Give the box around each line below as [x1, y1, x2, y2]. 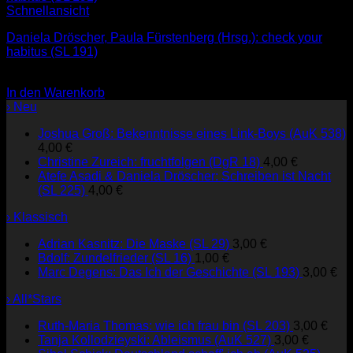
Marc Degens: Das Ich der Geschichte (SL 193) [38, 265, 299, 279]
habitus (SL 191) [6, 44, 98, 58]
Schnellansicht [6, 3, 89, 17]
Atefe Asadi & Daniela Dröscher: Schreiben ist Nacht [38, 169, 331, 183]
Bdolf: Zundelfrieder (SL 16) [38, 251, 191, 265]
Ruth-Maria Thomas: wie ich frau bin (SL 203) [38, 318, 290, 333]
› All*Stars [6, 292, 61, 306]
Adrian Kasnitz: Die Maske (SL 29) [38, 236, 229, 251]
